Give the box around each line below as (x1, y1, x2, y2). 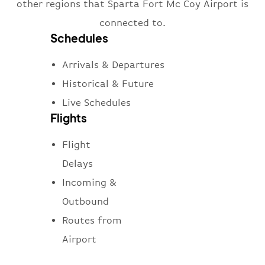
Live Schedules (62, 97, 131, 109)
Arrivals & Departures (62, 59, 164, 71)
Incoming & (62, 177, 117, 189)
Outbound (62, 196, 109, 208)
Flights (50, 111, 87, 125)
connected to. (99, 17, 166, 29)
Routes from (62, 215, 122, 227)
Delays (62, 158, 93, 170)
